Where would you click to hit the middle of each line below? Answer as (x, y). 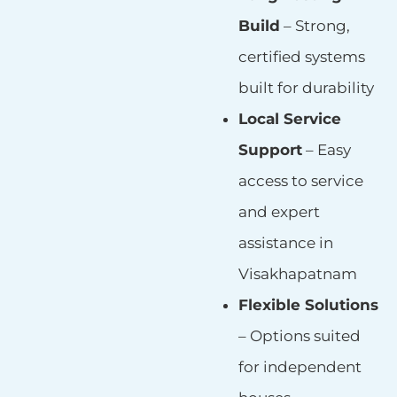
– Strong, (315, 26)
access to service (300, 181)
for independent (300, 367)
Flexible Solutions (308, 305)
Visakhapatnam (297, 274)
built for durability (306, 88)
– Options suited (299, 336)
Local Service (289, 119)
